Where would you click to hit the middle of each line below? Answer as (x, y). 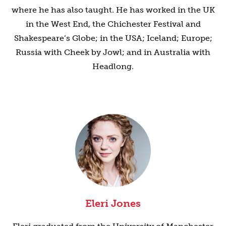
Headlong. (113, 66)
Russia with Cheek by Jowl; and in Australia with (113, 52)
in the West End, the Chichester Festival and (113, 24)
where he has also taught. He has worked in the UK (113, 10)
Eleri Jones (113, 203)
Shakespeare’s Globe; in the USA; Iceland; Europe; (113, 38)
